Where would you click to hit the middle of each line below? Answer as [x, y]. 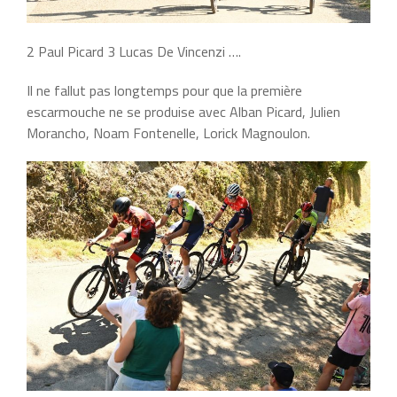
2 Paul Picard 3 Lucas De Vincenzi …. [134, 52]
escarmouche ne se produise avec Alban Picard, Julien [183, 112]
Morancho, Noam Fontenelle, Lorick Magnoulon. [168, 133]
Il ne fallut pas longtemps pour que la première [164, 91]
